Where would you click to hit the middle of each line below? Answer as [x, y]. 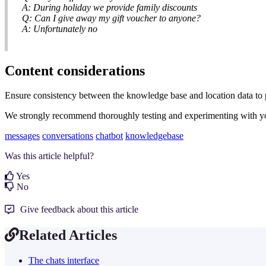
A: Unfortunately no [60, 28]
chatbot [109, 136]
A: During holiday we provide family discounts [110, 7]
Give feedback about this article [79, 210]
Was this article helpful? [49, 156]
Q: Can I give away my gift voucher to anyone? [111, 18]
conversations [68, 136]
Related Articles [68, 235]
